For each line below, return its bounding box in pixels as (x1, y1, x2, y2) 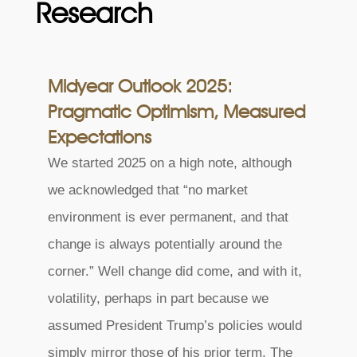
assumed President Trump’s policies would (47, 317, 302, 333)
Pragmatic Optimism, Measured (47, 100, 305, 122)
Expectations (47, 125, 151, 147)
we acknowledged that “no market (47, 182, 248, 198)
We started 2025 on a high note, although (47, 155, 292, 171)
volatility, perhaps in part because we (47, 290, 269, 306)
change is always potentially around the (47, 236, 282, 252)
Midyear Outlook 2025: (47, 74, 233, 96)
